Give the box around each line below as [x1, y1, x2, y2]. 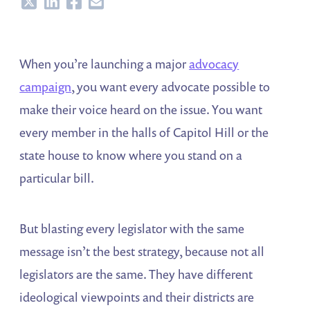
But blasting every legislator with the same [19, 220, 245, 237]
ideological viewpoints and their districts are [19, 289, 255, 306]
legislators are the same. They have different [19, 266, 253, 283]
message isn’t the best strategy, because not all [19, 243, 265, 260]
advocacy [189, 55, 239, 73]
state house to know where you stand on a [19, 147, 243, 164]
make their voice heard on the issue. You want [19, 101, 263, 118]
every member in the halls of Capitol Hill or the [19, 124, 269, 141]
